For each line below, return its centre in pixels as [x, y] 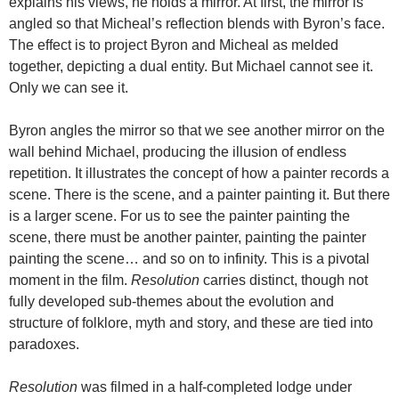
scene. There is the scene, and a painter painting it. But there [199, 194]
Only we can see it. [69, 87]
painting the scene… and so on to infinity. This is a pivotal [189, 258]
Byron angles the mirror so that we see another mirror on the [197, 130]
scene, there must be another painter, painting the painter [187, 237]
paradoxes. [44, 344]
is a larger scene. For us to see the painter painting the [179, 216]
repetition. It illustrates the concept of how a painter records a [199, 173]
